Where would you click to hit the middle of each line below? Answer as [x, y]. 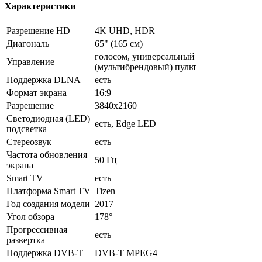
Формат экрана [37, 92]
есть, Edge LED [125, 123]
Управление [30, 61]
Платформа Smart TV [49, 191]
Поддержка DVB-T [45, 253]
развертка [26, 240]
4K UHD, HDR [125, 30]
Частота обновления [47, 154]
